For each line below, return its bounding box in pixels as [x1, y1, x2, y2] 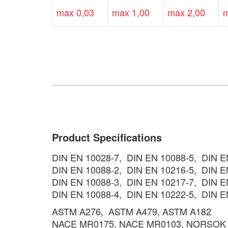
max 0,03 [56, 6, 94, 19]
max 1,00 [112, 6, 150, 19]
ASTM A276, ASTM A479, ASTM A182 [52, 205, 211, 218]
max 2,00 [167, 6, 205, 19]
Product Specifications [52, 130, 162, 145]
